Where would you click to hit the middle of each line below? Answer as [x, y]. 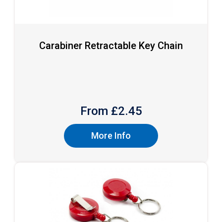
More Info [111, 135]
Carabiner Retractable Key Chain [111, 45]
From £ [99, 111]
